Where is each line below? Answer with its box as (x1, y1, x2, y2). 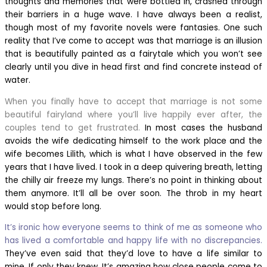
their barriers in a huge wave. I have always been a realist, (5, 9, 262, 21)
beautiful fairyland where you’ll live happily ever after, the (5, 108, 262, 120)
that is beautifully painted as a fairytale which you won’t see (5, 48, 262, 60)
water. (5, 74, 30, 86)
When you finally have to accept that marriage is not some (5, 95, 262, 107)
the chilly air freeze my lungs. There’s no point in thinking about (5, 174, 262, 186)
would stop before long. (5, 200, 106, 212)
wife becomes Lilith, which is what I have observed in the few (5, 148, 262, 160)
